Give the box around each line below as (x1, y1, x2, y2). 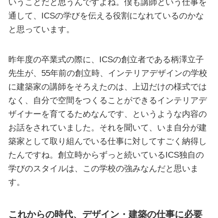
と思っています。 (8, 24, 74, 35)
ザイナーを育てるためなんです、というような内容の (8, 109, 207, 119)
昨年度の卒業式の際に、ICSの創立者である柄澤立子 (8, 54, 204, 64)
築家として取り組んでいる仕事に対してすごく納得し (8, 136, 207, 146)
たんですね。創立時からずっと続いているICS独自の (8, 149, 204, 160)
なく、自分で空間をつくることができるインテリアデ (8, 95, 207, 105)
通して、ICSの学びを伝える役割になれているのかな (8, 11, 204, 21)
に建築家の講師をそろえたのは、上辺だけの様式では (8, 81, 207, 91)
